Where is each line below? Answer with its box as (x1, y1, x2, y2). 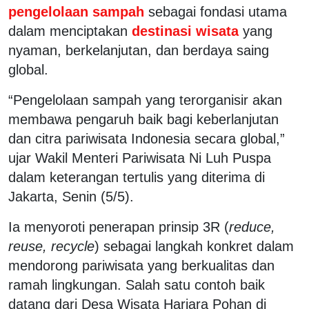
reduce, (229, 219, 275, 235)
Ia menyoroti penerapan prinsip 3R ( (8, 219, 229, 235)
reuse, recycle (8, 238, 94, 254)
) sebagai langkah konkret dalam (94, 238, 294, 254)
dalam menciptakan (8, 23, 128, 39)
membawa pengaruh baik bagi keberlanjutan (8, 111, 279, 127)
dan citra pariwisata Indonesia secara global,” (8, 130, 285, 146)
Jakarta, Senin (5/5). (8, 188, 134, 204)
